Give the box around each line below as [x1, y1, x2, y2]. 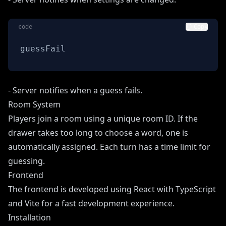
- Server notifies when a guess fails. [8, 84, 142, 96]
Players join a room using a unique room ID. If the [8, 112, 198, 124]
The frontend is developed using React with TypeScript [8, 183, 216, 195]
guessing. [8, 155, 45, 166]
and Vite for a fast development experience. [8, 197, 175, 209]
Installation [8, 211, 51, 223]
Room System [8, 98, 61, 110]
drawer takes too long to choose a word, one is [8, 127, 188, 138]
